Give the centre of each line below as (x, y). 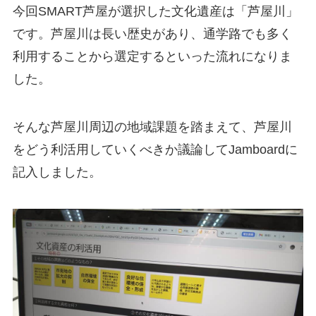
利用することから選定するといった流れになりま (152, 57)
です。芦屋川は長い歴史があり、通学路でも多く (152, 34)
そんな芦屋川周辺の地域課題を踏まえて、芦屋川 (152, 127)
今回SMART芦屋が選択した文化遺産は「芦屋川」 (155, 12)
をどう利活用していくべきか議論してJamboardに (155, 149)
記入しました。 (57, 172)
